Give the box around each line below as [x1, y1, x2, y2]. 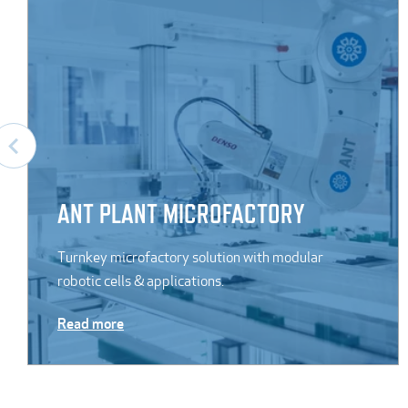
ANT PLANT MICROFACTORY [57, 198, 304, 229]
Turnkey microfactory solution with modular [57, 247, 323, 267]
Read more [57, 312, 124, 333]
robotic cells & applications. [57, 270, 224, 291]
